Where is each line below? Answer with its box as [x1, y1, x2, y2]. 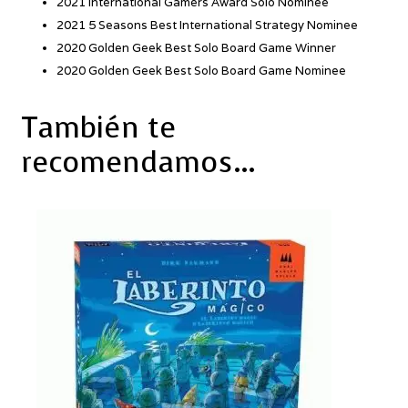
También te [20, 107, 176, 148]
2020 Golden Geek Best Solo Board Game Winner [56, 40, 336, 56]
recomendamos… [20, 142, 256, 182]
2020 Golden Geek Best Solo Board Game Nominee [56, 63, 346, 79]
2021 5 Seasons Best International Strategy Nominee [56, 17, 358, 34]
